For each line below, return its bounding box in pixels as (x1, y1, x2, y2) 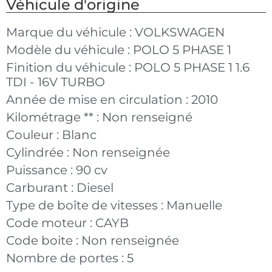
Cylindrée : (6, 144, 72, 160)
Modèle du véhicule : (6, 42, 133, 57)
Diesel (76, 180, 114, 195)
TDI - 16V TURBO (6, 74, 105, 89)
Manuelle (166, 197, 222, 212)
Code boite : (6, 233, 81, 248)
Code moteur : (6, 215, 95, 230)
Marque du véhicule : (6, 24, 135, 39)
